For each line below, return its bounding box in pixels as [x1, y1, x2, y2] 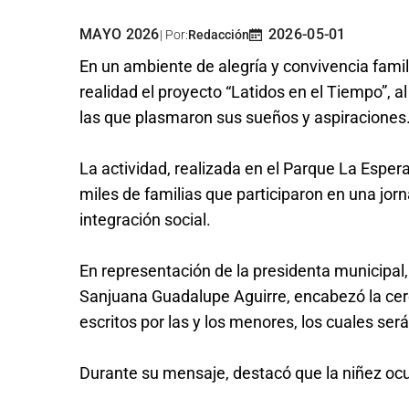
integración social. [79, 210, 211, 230]
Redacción [187, 27, 249, 43]
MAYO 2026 [79, 26, 160, 44]
